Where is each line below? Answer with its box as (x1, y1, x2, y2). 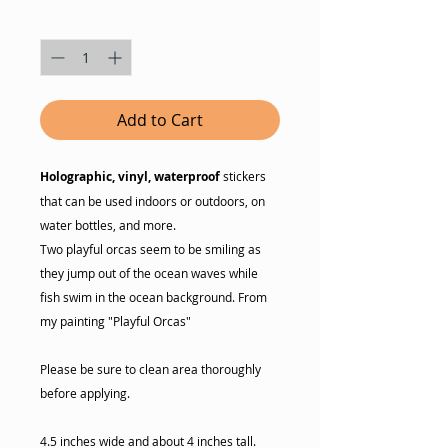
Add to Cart (117, 108, 203, 131)
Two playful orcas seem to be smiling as (40, 240, 261, 257)
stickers (223, 167, 266, 184)
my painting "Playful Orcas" (40, 312, 191, 329)
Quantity (40, 11, 98, 31)
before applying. (40, 384, 133, 401)
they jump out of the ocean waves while (40, 264, 258, 281)
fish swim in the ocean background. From (40, 288, 267, 305)
